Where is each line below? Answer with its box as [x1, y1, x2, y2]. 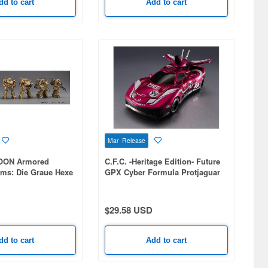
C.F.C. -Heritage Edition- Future [104, 155, 220, 167]
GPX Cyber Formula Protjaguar [104, 166, 220, 178]
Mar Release [107, 135, 145, 145]
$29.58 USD [104, 203, 153, 217]
